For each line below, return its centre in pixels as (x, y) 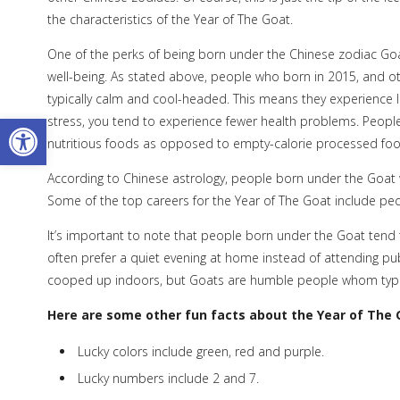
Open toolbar (55, 126)
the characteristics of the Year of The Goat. (170, 20)
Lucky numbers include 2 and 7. (168, 379)
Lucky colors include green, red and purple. (200, 351)
